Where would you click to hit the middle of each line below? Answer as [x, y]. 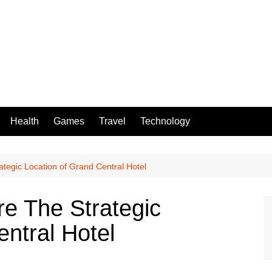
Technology [165, 121]
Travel [112, 121]
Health [25, 121]
